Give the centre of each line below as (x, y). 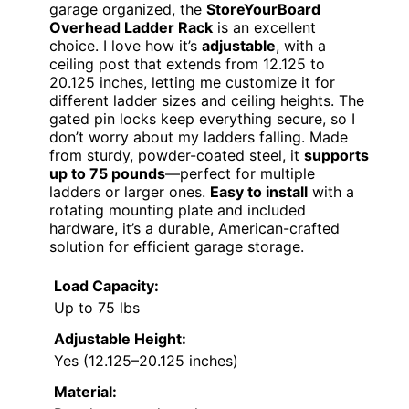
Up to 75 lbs (97, 307)
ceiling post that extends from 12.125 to (187, 63)
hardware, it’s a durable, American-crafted (194, 228)
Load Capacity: (106, 285)
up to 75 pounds (107, 173)
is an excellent (264, 27)
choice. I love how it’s (126, 45)
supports (336, 155)
